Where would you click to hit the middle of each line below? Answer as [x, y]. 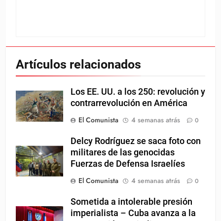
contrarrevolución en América [129, 103]
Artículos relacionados [78, 65]
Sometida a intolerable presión [131, 202]
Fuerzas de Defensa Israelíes [128, 164]
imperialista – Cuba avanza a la [133, 213]
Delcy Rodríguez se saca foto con [136, 141]
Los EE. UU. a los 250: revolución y [138, 92]
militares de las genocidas [123, 153]
